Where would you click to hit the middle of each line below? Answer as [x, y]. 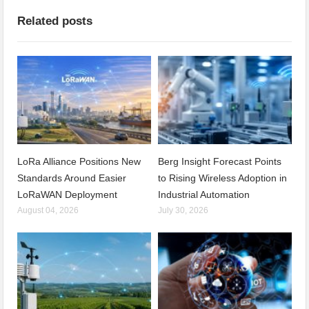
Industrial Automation [204, 194]
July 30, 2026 [183, 210]
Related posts [55, 21]
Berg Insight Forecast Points [220, 161]
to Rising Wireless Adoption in [222, 178]
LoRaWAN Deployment [68, 194]
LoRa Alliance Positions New [79, 161]
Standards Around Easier [72, 178]
